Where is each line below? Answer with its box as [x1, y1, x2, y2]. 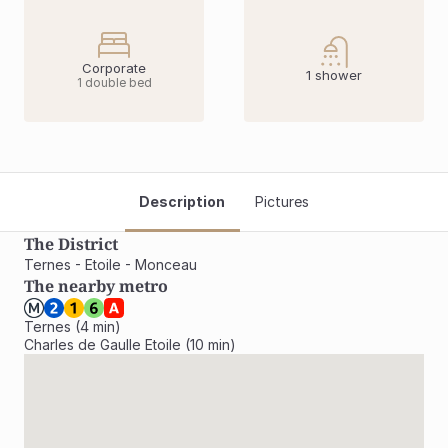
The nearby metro [24, 275, 168, 297]
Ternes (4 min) [24, 318, 121, 335]
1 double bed [76, 75, 152, 90]
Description [139, 193, 225, 210]
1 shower [306, 67, 362, 83]
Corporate [82, 60, 146, 76]
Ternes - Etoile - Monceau [24, 256, 197, 273]
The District [24, 233, 118, 255]
